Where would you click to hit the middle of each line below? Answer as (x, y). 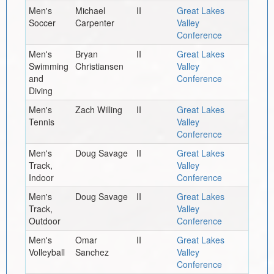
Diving (40, 90)
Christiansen (99, 66)
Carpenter (94, 22)
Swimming (48, 66)
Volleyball (46, 252)
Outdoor (44, 220)
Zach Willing (98, 109)
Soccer (42, 22)
